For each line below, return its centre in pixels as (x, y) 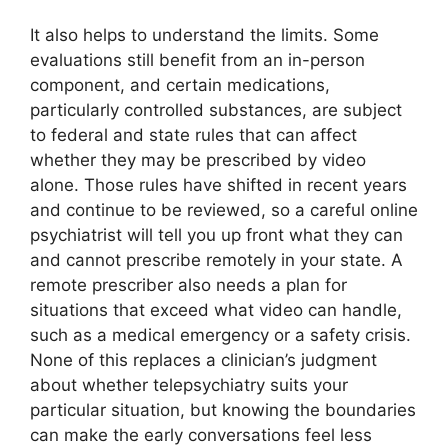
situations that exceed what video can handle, (216, 309)
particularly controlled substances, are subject (216, 109)
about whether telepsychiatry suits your (189, 384)
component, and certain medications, (180, 84)
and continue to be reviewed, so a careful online (224, 209)
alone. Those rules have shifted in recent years (218, 184)
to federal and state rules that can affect (193, 134)
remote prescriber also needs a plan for (188, 284)
